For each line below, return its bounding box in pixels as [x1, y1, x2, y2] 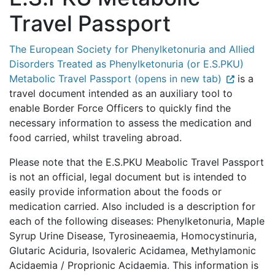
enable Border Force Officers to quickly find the [9, 102, 231, 114]
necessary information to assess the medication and [9, 117, 252, 129]
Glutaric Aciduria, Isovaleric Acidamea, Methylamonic [9, 244, 256, 257]
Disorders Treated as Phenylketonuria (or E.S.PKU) [9, 58, 244, 70]
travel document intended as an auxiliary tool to [9, 87, 233, 99]
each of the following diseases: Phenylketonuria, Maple [9, 215, 265, 227]
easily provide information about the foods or [9, 185, 222, 198]
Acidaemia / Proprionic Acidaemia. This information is [9, 259, 258, 271]
